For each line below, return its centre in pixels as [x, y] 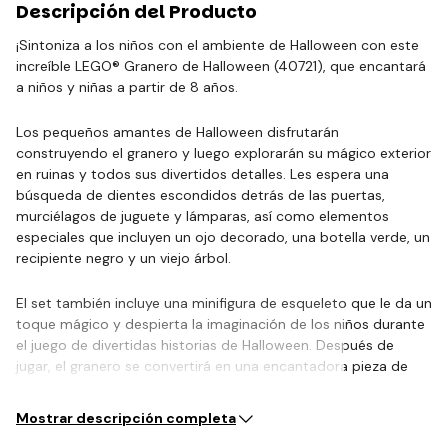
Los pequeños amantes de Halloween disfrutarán [177, 131]
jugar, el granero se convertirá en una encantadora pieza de [212, 365]
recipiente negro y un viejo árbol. [123, 257]
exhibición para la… [78, 386]
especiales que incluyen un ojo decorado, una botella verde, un [223, 236]
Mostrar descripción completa [126, 417]
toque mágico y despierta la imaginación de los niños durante [220, 323]
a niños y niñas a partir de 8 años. [127, 86]
